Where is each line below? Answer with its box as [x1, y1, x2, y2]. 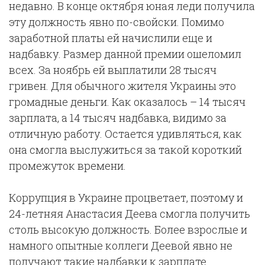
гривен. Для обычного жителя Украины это [9, 79, 236, 93]
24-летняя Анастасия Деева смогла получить [9, 206, 250, 221]
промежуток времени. [9, 159, 126, 173]
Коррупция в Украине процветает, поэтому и [9, 190, 243, 205]
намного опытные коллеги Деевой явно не [9, 238, 232, 253]
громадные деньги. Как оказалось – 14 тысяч [9, 95, 246, 109]
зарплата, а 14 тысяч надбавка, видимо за [9, 111, 227, 125]
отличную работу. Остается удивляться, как [9, 127, 242, 141]
